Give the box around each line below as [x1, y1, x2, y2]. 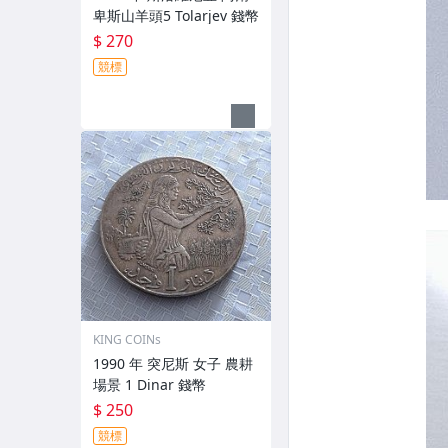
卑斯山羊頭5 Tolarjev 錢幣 [93, 6, 259, 25]
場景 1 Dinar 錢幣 [93, 375, 206, 394]
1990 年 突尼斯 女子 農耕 [93, 354, 253, 373]
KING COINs [93, 331, 161, 348]
